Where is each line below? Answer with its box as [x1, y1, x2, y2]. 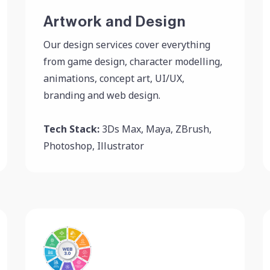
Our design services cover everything [43, 38, 211, 51]
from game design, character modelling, [43, 55, 223, 68]
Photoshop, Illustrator [43, 139, 145, 152]
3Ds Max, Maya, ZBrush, [99, 122, 212, 136]
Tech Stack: [43, 122, 100, 136]
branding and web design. [43, 89, 161, 102]
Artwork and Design [43, 14, 186, 30]
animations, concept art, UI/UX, [43, 72, 185, 85]
